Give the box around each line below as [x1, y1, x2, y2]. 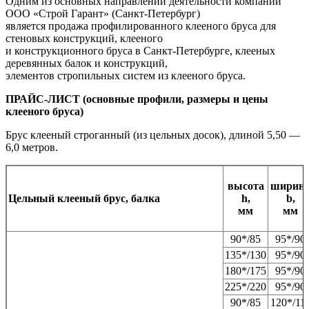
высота [227, 180, 264, 192]
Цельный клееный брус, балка [8, 192, 160, 205]
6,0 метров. [6, 141, 58, 154]
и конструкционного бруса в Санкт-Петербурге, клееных [6, 45, 275, 57]
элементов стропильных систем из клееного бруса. [6, 70, 246, 82]
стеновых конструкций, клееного [6, 32, 163, 45]
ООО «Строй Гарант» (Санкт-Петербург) [6, 8, 200, 20]
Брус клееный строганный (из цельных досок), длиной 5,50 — [6, 129, 300, 141]
